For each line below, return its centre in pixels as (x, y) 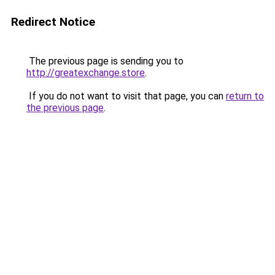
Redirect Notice (53, 22)
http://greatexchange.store (86, 73)
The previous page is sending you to (105, 61)
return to (245, 96)
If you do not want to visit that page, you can (126, 96)
